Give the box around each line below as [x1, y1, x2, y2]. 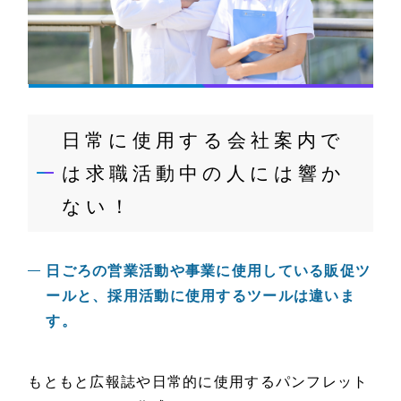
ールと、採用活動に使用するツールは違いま [46, 287, 355, 303]
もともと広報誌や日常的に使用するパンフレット [28, 373, 369, 389]
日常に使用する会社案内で [61, 130, 345, 151]
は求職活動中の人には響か [61, 163, 346, 184]
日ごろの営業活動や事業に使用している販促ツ [46, 262, 371, 278]
